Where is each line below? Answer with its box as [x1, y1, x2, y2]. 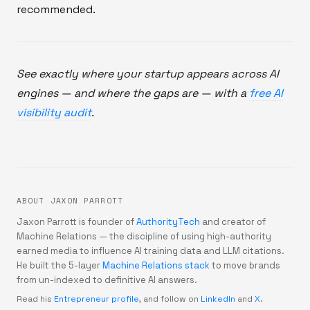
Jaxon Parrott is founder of [17, 215, 134, 228]
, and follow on [139, 293, 199, 304]
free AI [249, 85, 283, 100]
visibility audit [17, 104, 91, 120]
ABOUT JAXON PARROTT [17, 194, 123, 206]
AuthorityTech [136, 215, 200, 228]
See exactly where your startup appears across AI [17, 66, 279, 81]
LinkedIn [201, 293, 235, 304]
